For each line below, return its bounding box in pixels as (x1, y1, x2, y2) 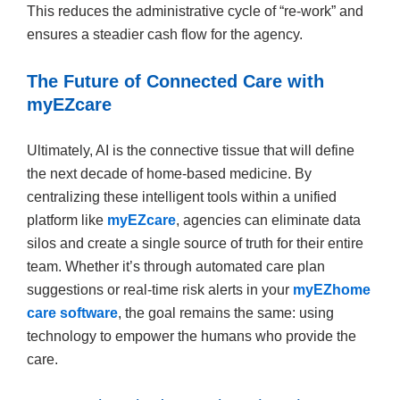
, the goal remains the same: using (118, 304, 334, 321)
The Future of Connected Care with (27, 71, 324, 91)
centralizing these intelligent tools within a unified (27, 188, 337, 204)
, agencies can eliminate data (176, 212, 361, 228)
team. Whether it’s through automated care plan (27, 258, 325, 274)
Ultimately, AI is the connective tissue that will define (27, 142, 354, 158)
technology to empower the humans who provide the (27, 328, 356, 344)
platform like (27, 212, 104, 228)
